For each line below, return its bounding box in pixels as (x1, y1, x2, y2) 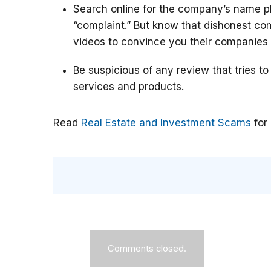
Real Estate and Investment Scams (81, 117, 251, 129)
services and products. (73, 80, 187, 93)
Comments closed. (108, 243, 186, 255)
